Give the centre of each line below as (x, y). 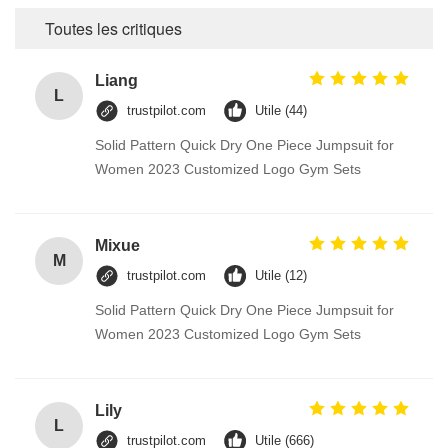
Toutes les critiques (113, 29)
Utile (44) (281, 111)
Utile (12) (281, 276)
